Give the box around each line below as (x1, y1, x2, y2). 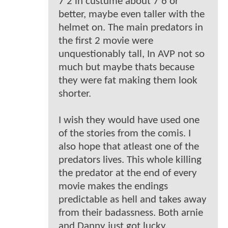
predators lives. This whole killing (59, 155, 202, 166)
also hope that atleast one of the (59, 141, 199, 153)
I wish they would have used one (59, 115, 199, 126)
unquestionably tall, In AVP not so (59, 49, 205, 60)
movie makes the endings (59, 181, 168, 192)
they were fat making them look (59, 75, 197, 87)
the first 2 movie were (59, 36, 153, 47)
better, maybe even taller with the (59, 9, 205, 20)
